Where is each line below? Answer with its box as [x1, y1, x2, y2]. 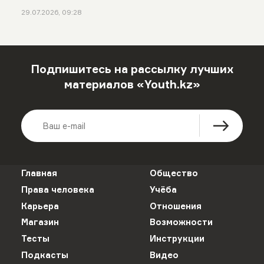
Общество [149, 168, 198, 179]
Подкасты [21, 249, 68, 260]
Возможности [149, 217, 213, 227]
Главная [21, 168, 57, 179]
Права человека [21, 184, 94, 194]
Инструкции [149, 233, 204, 243]
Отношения [149, 200, 202, 211]
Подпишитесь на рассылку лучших [30, 61, 234, 76]
